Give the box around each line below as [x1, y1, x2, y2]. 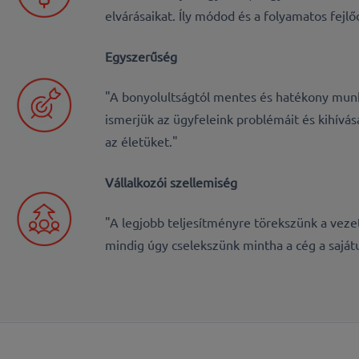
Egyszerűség [105, 47, 178, 64]
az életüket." [105, 133, 179, 150]
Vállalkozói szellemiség [105, 173, 238, 190]
